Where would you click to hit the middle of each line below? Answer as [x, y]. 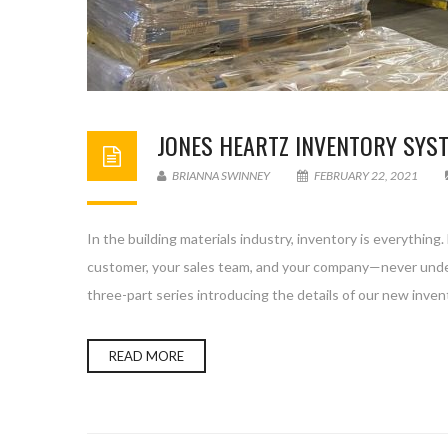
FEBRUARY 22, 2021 [366, 175]
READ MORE [146, 356]
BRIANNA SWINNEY [220, 175]
